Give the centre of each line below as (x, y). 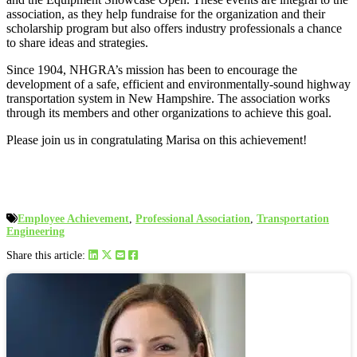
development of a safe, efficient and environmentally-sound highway (178, 84)
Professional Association (193, 219)
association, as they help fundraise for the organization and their (166, 14)
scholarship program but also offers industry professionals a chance (174, 29)
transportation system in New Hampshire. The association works (168, 99)
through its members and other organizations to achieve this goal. (169, 113)
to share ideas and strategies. (77, 43)
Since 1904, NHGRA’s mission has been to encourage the (152, 70)
